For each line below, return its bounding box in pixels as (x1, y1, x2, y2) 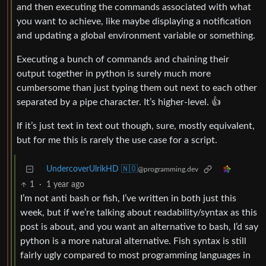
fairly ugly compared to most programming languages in (20, 251, 251, 261)
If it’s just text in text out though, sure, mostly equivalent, (17, 121, 255, 131)
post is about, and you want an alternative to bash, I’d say (20, 222, 258, 232)
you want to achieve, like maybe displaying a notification (17, 17, 251, 27)
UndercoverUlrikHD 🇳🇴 (46, 165, 138, 174)
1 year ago (46, 180, 85, 189)
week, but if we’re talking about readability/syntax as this (20, 208, 257, 218)
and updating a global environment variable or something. (17, 31, 255, 41)
